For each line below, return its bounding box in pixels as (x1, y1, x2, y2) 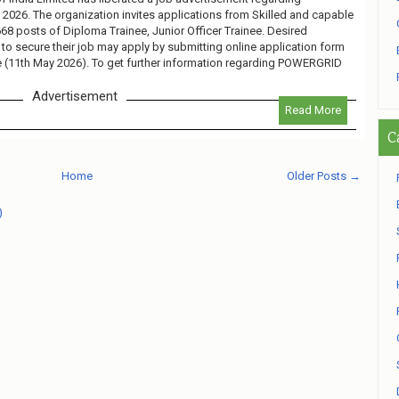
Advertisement (32, 87, 118, 104)
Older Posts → (286, 168, 361, 183)
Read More (284, 102, 341, 117)
